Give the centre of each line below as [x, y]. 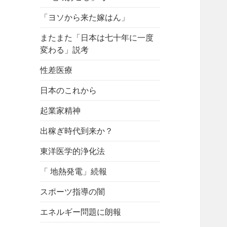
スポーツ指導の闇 [73, 192]
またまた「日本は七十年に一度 [97, 38]
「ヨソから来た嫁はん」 [85, 17]
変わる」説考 [65, 50]
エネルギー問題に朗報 [81, 212]
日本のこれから [69, 90]
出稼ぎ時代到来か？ [77, 131]
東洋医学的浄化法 [73, 151]
